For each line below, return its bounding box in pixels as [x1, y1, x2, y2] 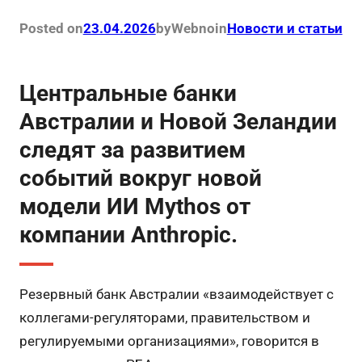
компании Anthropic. [19, 221, 238, 249]
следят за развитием [19, 137, 246, 164]
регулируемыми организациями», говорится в [19, 333, 319, 350]
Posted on [19, 20, 83, 37]
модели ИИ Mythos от [19, 193, 250, 221]
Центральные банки [19, 80, 237, 107]
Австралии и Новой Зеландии [19, 108, 337, 136]
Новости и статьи [226, 20, 343, 37]
